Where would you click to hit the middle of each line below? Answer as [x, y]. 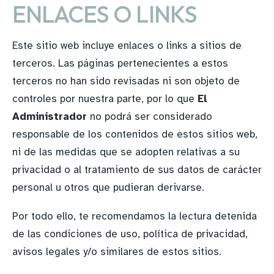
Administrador [50, 117]
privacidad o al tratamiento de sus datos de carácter [137, 170]
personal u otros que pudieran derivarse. [108, 187]
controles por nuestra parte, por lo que [105, 99]
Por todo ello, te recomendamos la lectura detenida [135, 216]
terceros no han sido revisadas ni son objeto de [126, 81]
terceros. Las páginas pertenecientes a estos [120, 63]
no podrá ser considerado [150, 117]
